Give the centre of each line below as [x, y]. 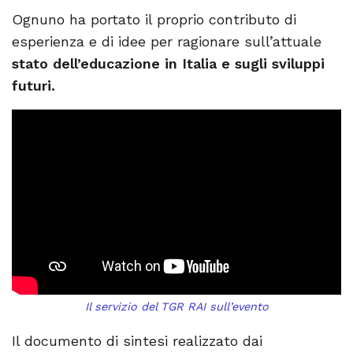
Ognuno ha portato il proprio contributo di [154, 19]
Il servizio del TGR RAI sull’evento [176, 307]
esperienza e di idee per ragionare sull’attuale [167, 41]
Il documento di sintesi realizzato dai [137, 341]
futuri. [33, 85]
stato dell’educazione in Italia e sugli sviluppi [168, 63]
